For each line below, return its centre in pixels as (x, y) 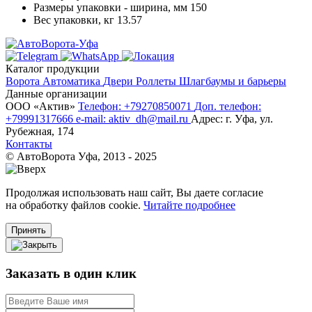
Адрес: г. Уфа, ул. (232, 118)
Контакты (29, 143)
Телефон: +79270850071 (136, 106)
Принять (29, 230)
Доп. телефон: (228, 106)
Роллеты (157, 81)
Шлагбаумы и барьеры (233, 81)
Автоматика (73, 81)
